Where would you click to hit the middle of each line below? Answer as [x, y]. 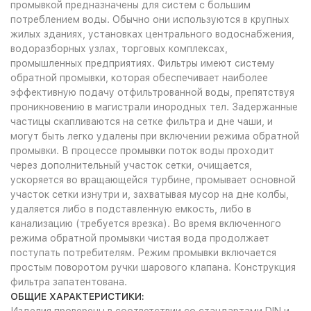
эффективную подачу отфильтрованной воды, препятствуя [152, 92]
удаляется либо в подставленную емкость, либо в [131, 209]
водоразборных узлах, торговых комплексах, [119, 49]
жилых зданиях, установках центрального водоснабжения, [152, 34]
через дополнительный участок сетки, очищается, [131, 165]
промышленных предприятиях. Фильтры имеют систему [143, 63]
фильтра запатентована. [69, 282]
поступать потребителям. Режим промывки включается [143, 253]
